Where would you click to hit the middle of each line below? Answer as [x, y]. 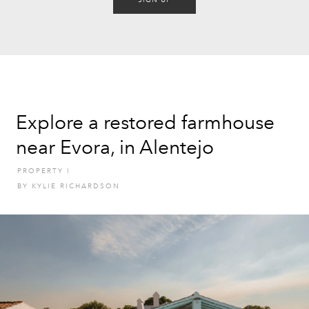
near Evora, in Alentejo [115, 148]
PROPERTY [40, 171]
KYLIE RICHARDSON [76, 187]
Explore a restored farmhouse [145, 123]
